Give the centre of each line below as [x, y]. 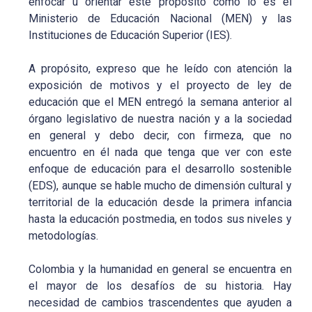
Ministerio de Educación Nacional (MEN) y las [160, 18]
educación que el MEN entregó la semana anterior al [160, 102]
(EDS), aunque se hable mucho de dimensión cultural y [160, 185]
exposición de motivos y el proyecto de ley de [160, 85]
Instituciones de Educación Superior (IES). [131, 35]
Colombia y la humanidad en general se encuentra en [160, 269]
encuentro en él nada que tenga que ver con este [160, 152]
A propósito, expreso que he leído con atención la [160, 68]
